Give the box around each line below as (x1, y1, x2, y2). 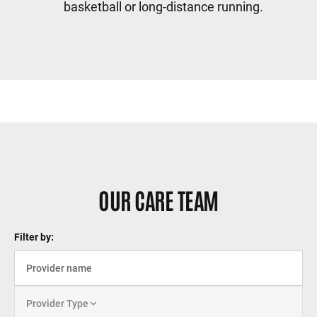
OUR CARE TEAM (98, 185, 219, 214)
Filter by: (14, 231, 54, 243)
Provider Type (26, 297, 88, 309)
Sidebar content (14, 110, 103, 125)
